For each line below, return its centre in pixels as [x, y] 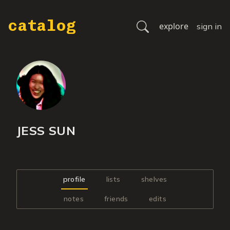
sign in [209, 26]
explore [174, 26]
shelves [154, 179]
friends [116, 199]
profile [74, 179]
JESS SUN [46, 130]
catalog [42, 26]
